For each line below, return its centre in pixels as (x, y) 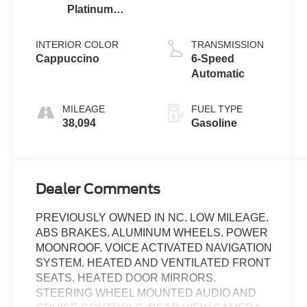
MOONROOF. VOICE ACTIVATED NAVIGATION (154, 248)
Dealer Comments (98, 189)
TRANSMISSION (227, 44)
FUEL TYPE (217, 109)
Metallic (87, 39)
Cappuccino (68, 58)
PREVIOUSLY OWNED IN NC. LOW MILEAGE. (152, 218)
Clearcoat (93, 24)
